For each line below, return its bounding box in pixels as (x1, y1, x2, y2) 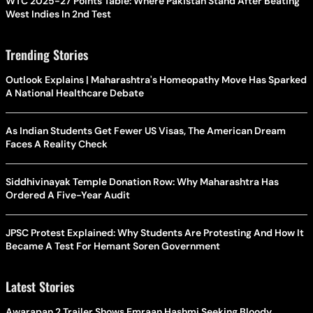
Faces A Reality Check (6, 138, 108, 151)
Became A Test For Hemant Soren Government (6, 240, 220, 253)
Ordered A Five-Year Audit (6, 189, 131, 202)
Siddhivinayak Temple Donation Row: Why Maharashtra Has (6, 175, 279, 189)
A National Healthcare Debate (6, 87, 144, 100)
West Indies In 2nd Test (6, 8, 111, 21)
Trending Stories (6, 45, 88, 64)
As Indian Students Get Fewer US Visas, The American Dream (6, 124, 286, 138)
